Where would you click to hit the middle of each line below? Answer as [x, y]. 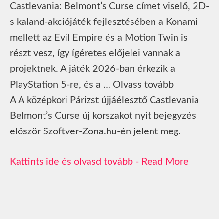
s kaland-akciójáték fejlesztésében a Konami [104, 22]
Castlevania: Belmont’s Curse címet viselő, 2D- [109, 6]
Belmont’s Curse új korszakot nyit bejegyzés [103, 116]
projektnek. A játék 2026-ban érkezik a [92, 69]
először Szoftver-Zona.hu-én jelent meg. [95, 131]
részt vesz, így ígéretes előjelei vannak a [95, 53]
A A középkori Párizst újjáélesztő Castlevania [104, 100]
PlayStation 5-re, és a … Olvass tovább [92, 84]
